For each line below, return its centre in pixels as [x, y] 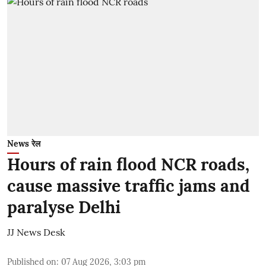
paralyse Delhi [64, 207]
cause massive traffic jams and [129, 186]
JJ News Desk [36, 232]
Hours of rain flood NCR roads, [128, 164]
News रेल [24, 144]
